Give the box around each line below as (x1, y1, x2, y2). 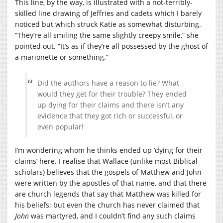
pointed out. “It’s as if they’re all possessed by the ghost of (15, 41, 208, 51)
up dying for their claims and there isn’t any (37, 100, 184, 110)
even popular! (37, 121, 84, 131)
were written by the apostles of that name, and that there (15, 178, 207, 188)
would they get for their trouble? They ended (37, 89, 187, 99)
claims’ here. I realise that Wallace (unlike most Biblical (15, 156, 198, 166)
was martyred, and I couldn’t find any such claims (29, 211, 196, 221)
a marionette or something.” (15, 52, 109, 62)
